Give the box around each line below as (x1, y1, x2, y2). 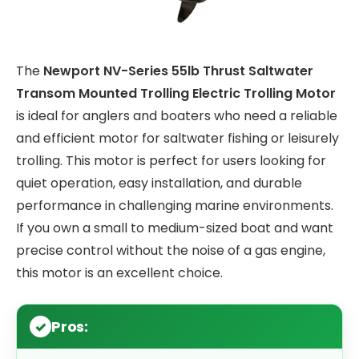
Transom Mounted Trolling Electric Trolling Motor (16, 83, 336, 103)
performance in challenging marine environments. (16, 196, 333, 215)
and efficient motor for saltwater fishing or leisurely (16, 128, 339, 147)
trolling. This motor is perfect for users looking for (16, 151, 326, 170)
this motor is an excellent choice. (16, 263, 223, 282)
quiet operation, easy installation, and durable (16, 173, 302, 192)
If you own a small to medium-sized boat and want (16, 218, 333, 237)
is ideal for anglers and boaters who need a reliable (16, 106, 337, 125)
